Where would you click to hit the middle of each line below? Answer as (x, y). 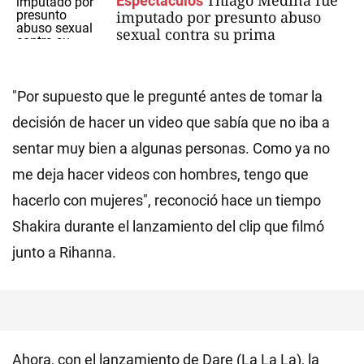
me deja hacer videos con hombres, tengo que (160, 174)
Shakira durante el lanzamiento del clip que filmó (168, 226)
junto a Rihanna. (64, 252)
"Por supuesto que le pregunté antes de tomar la (167, 96)
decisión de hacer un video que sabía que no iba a (171, 122)
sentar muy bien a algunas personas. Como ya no (171, 148)
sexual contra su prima (196, 34)
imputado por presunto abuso (219, 17)
